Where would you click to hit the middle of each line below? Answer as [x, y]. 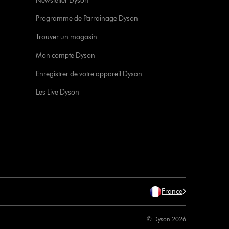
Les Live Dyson [58, 92]
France [172, 191]
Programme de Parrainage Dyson [87, 18]
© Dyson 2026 [167, 219]
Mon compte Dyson [66, 55]
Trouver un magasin [67, 37]
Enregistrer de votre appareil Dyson [89, 74]
